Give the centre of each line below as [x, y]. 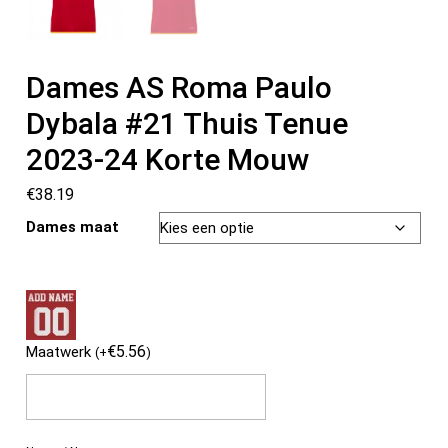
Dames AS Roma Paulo [179, 88]
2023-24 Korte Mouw [168, 160]
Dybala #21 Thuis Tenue [187, 124]
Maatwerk [61, 352]
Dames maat [73, 227]
